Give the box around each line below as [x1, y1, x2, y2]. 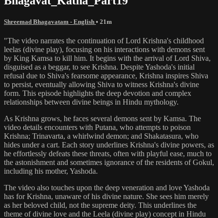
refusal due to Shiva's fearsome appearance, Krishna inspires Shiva [4, 71, 208, 80]
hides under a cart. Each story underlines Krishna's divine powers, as [4, 140, 214, 149]
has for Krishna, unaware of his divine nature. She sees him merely [4, 192, 209, 200]
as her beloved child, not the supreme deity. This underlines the [4, 200, 197, 209]
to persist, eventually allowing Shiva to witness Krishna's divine [4, 80, 199, 89]
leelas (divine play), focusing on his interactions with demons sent [4, 45, 205, 54]
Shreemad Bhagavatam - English [4, 18, 96, 25]
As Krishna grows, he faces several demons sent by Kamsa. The [4, 114, 201, 123]
